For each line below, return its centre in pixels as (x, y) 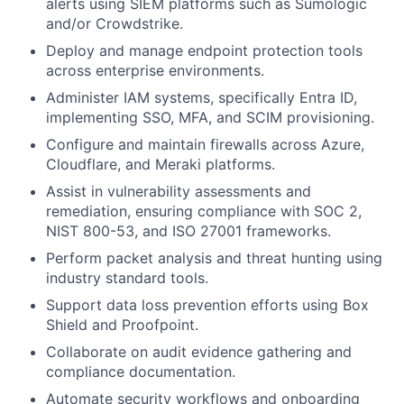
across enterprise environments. (155, 70)
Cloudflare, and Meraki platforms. (161, 164)
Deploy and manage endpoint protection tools (204, 50)
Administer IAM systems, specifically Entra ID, (202, 97)
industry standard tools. (127, 278)
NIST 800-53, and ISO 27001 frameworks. (188, 231)
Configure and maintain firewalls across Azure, (205, 144)
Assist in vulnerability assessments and (179, 191)
